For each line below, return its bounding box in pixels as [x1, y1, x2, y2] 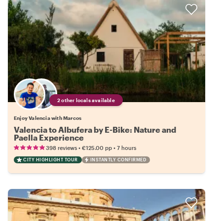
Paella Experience [14, 133, 84, 143]
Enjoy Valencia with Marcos [14, 115, 82, 121]
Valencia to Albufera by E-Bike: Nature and [14, 125, 176, 135]
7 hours [117, 145, 136, 151]
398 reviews [46, 145, 77, 151]
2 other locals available [57, 97, 115, 104]
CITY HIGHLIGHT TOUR [23, 157, 78, 163]
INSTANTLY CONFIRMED [90, 157, 146, 163]
